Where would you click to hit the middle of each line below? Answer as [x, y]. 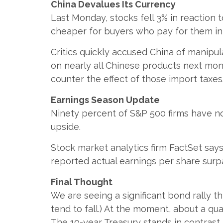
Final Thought [82, 182]
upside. [66, 126]
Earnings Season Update [105, 100]
